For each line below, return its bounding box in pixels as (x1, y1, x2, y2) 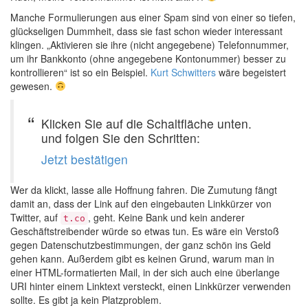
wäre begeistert (216, 65, 286, 79)
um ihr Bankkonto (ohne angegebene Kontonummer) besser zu (10, 52, 286, 65)
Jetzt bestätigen (41, 151, 128, 168)
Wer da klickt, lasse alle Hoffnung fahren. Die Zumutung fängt (10, 183, 277, 197)
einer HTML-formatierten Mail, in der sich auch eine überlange (10, 265, 280, 279)
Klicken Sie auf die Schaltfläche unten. (41, 115, 252, 132)
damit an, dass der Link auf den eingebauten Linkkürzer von (10, 197, 272, 210)
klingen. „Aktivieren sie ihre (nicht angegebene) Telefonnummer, (10, 38, 289, 52)
